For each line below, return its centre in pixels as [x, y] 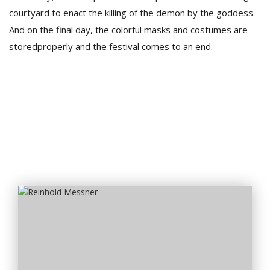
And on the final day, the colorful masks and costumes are [128, 30]
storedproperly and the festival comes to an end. [111, 46]
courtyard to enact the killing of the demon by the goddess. [132, 13]
